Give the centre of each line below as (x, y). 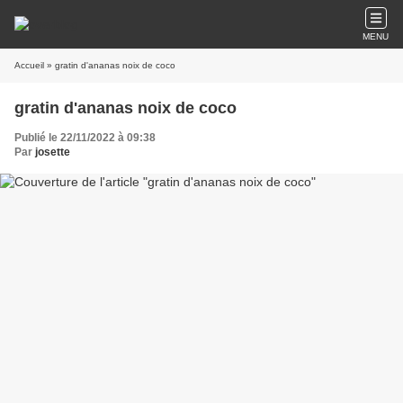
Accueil (29, 65)
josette (53, 152)
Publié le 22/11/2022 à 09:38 (85, 138)
